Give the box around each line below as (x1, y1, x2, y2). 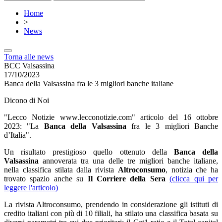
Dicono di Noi (4, 96, 49, 105)
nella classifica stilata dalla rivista (4, 166, 118, 174)
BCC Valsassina (4, 61, 55, 70)
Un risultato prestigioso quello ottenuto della (4, 148, 174, 156)
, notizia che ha (165, 166, 218, 174)
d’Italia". (4, 131, 31, 139)
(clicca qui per (169, 174, 219, 183)
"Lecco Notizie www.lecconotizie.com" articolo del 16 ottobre (4, 113, 218, 121)
